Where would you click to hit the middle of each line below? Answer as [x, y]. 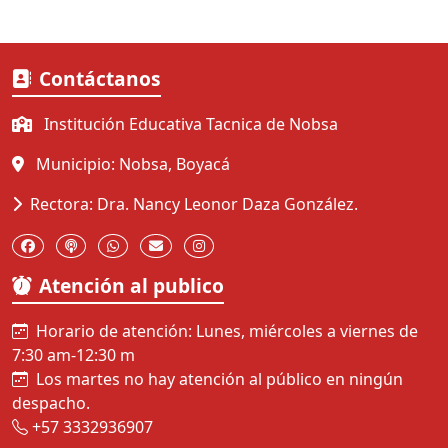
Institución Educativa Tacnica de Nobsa [189, 124]
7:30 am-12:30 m [73, 355]
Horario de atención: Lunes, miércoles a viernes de [227, 331]
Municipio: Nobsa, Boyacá [131, 164]
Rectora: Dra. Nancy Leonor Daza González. [194, 204]
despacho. [51, 403]
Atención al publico [131, 286]
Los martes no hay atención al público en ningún [219, 379]
